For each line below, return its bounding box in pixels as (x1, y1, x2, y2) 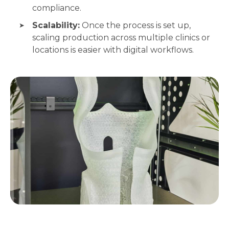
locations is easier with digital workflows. (32, 44, 194, 55)
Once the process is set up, (79, 20, 191, 30)
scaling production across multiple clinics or (32, 32, 210, 42)
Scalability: (32, 20, 80, 30)
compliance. (32, 3, 81, 13)
